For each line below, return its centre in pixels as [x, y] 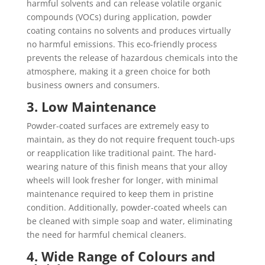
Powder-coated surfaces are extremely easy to [117, 126]
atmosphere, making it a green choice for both [118, 71]
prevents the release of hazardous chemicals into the [132, 58]
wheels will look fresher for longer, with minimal [122, 180]
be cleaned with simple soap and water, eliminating [129, 221]
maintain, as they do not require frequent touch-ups [130, 139]
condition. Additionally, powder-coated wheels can [127, 207]
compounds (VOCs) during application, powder [119, 17]
